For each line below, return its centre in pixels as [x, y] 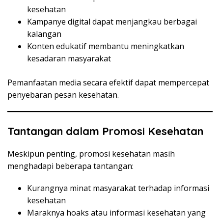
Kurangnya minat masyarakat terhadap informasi [118, 188]
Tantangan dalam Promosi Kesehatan [105, 131]
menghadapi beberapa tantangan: [70, 166]
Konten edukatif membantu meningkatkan [106, 46]
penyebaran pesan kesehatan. [63, 95]
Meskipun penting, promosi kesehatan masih [91, 153]
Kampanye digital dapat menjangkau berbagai [112, 21]
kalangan [44, 34]
